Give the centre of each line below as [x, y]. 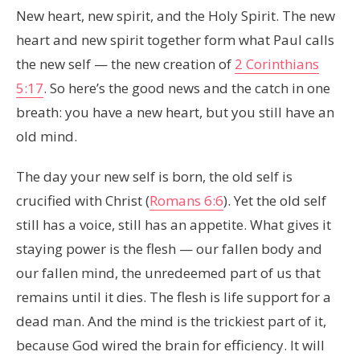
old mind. [47, 136]
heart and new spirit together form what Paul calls [175, 39]
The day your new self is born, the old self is [154, 176]
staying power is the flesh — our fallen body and [169, 248]
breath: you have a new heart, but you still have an [175, 112]
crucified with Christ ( [83, 200]
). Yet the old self [275, 200]
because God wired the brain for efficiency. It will [170, 345]
